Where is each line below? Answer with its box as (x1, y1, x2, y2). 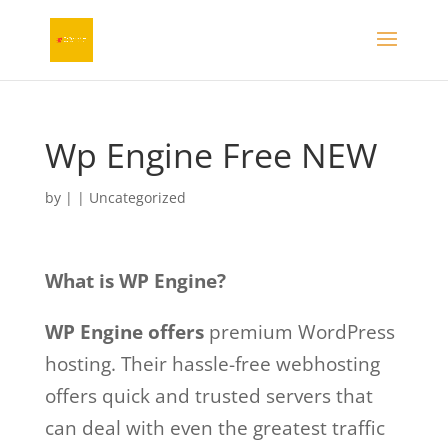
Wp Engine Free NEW (44, 132, 377, 178)
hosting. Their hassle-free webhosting (44, 351, 380, 377)
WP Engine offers (44, 319, 204, 345)
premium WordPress (203, 319, 395, 345)
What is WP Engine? (44, 268, 226, 294)
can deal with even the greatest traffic (44, 415, 385, 441)
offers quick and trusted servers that (44, 383, 373, 409)
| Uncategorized (76, 188, 186, 207)
